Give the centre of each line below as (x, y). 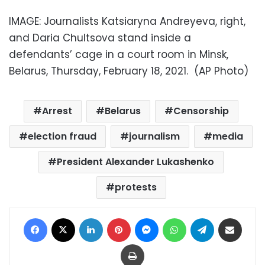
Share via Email (251, 218)
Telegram (232, 218)
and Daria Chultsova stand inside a (100, 38)
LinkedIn (117, 218)
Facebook (66, 218)
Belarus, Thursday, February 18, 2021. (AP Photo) (129, 71)
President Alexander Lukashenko (135, 162)
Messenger (180, 218)
